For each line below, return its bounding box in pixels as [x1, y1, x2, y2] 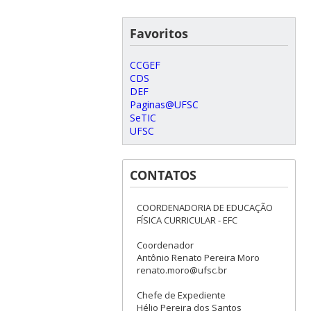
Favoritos [129, 24, 188, 42]
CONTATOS [129, 166, 196, 183]
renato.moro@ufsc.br [136, 263, 227, 276]
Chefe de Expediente [136, 288, 226, 301]
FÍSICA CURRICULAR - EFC [136, 213, 237, 226]
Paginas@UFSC [129, 97, 199, 111]
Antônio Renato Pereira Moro [136, 251, 260, 264]
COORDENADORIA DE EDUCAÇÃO [136, 201, 273, 214]
